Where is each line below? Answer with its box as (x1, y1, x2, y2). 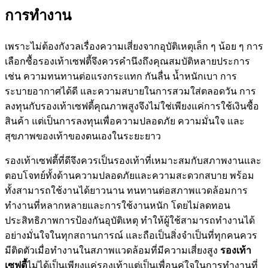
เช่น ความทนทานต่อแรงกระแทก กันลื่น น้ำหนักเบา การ (5, 71, 237, 81)
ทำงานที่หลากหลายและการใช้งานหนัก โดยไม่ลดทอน (5, 200, 230, 211)
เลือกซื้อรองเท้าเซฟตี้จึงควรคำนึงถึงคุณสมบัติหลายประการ (5, 56, 250, 66)
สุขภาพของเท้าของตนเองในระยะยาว (5, 130, 161, 141)
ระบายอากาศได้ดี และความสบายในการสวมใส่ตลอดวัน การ (5, 86, 256, 96)
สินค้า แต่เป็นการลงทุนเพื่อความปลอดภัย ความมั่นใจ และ (5, 115, 245, 126)
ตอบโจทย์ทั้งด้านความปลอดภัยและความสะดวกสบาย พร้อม (5, 170, 254, 181)
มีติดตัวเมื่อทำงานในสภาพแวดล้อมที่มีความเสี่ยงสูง (5, 245, 220, 255)
